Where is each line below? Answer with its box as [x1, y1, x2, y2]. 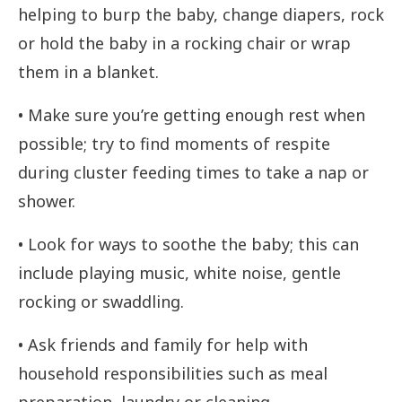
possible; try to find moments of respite [18, 133, 330, 155]
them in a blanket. [18, 61, 159, 83]
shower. [18, 190, 75, 213]
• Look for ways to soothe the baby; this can [18, 233, 359, 256]
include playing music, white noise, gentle [18, 262, 341, 284]
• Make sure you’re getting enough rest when [18, 104, 365, 127]
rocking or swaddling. [18, 291, 184, 313]
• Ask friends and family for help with [18, 334, 308, 356]
